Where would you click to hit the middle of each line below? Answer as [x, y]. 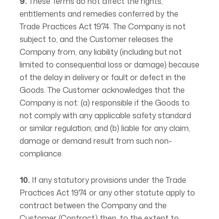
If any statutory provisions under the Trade [108, 180]
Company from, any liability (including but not [101, 52]
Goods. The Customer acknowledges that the [102, 90]
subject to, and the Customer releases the [96, 39]
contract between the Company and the [93, 205]
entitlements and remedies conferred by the [99, 14]
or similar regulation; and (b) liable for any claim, [105, 128]
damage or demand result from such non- [96, 141]
